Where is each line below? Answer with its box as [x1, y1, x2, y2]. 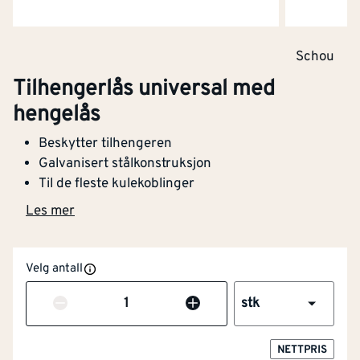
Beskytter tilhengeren [39, 135, 172, 153]
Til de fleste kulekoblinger [39, 175, 194, 194]
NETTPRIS [277, 344, 327, 358]
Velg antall [26, 261, 83, 277]
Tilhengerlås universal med [13, 76, 275, 104]
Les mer [26, 202, 75, 220]
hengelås [13, 101, 100, 129]
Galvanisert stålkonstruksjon [39, 155, 211, 174]
